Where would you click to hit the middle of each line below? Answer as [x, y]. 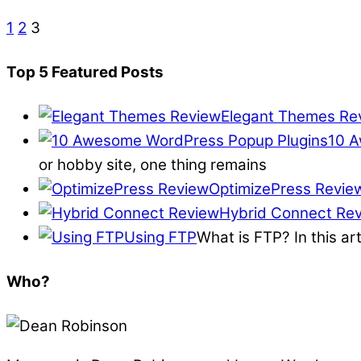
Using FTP [160, 237]
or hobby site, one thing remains [153, 165]
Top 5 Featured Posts [85, 72]
